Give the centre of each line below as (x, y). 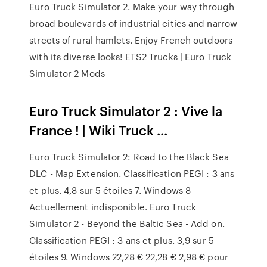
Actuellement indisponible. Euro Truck (113, 207)
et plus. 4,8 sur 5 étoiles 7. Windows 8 (110, 190)
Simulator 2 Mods (67, 73)
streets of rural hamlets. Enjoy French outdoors (131, 40)
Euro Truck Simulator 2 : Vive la (126, 111)
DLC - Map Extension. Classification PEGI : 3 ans (132, 173)
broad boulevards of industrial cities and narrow (133, 23)
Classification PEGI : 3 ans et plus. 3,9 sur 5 (122, 240)
